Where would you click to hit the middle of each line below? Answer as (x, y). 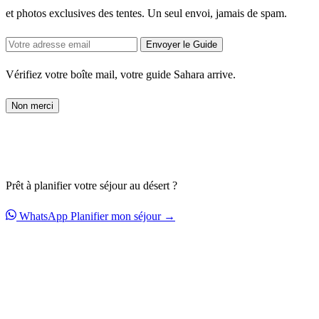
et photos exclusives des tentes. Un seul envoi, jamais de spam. (146, 14)
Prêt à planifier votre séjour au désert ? (91, 186)
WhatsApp (43, 216)
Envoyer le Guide (182, 45)
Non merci (32, 106)
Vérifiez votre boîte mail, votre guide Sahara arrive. (121, 75)
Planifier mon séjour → (123, 216)
